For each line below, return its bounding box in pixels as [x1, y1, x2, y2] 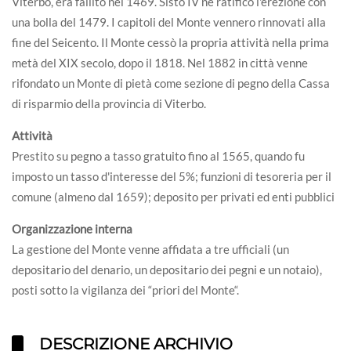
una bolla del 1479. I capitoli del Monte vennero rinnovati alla [12, 15, 326, 30]
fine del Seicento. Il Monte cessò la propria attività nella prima [12, 35, 329, 50]
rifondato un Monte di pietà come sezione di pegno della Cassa [12, 76, 330, 91]
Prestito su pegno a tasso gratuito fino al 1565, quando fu [12, 149, 305, 164]
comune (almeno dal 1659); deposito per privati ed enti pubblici [12, 190, 335, 204]
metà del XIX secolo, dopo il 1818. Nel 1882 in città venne [12, 56, 308, 71]
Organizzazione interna [12, 222, 132, 237]
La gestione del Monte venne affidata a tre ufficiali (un [12, 242, 289, 257]
